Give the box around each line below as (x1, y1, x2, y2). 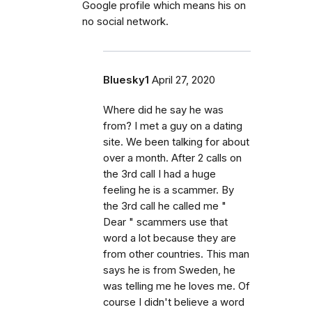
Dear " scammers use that (103, 216, 228, 228)
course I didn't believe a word (103, 296, 244, 309)
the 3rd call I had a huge (103, 168, 216, 180)
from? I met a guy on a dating (103, 120, 242, 132)
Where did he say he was (103, 104, 224, 116)
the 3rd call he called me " (103, 200, 226, 212)
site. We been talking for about (103, 136, 249, 148)
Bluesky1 (103, 74, 149, 86)
